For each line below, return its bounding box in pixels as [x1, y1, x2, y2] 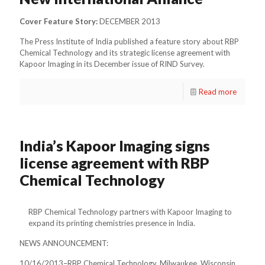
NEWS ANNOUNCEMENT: [20, 238, 108, 248]
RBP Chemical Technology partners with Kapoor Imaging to [28, 206, 232, 216]
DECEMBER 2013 [98, 16, 160, 26]
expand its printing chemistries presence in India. [28, 218, 195, 228]
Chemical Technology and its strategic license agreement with [20, 47, 230, 57]
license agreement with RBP [20, 153, 209, 172]
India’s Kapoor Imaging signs [20, 136, 210, 154]
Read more [199, 86, 237, 96]
